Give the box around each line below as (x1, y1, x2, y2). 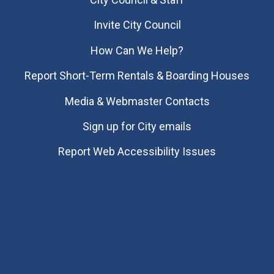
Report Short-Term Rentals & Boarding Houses (24, 69, 250, 83)
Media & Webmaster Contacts (64, 94, 210, 108)
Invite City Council (93, 18, 181, 32)
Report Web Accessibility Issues (58, 145, 216, 158)
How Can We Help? (91, 43, 183, 57)
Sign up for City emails (83, 119, 191, 133)
